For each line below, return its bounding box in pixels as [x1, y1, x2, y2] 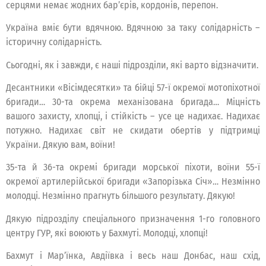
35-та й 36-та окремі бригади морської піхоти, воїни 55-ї [6, 161, 260, 173]
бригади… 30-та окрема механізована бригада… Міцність [6, 96, 260, 107]
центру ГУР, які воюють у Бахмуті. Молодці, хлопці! [6, 227, 208, 239]
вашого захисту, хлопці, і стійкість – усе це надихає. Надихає [6, 110, 260, 122]
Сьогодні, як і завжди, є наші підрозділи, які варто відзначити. [6, 59, 258, 71]
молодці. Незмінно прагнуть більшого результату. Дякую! [6, 190, 235, 202]
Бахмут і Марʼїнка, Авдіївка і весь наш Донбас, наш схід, [6, 250, 260, 262]
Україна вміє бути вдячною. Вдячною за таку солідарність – [6, 22, 260, 34]
